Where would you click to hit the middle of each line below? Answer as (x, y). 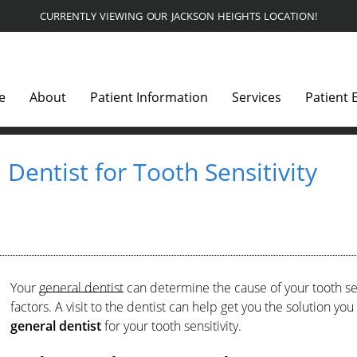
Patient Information (149, 97)
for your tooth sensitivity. (171, 326)
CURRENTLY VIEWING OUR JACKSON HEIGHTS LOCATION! (178, 16)
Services (257, 97)
